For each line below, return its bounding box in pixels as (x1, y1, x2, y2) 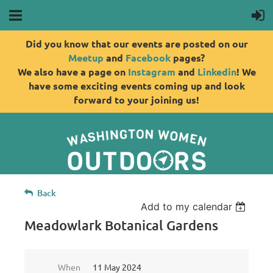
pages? (171, 51, 205, 64)
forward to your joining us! (74, 93, 199, 106)
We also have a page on (17, 65, 128, 78)
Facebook (126, 51, 171, 64)
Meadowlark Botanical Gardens (24, 216, 218, 233)
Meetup (68, 51, 104, 64)
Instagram (127, 65, 175, 78)
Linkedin (197, 65, 236, 78)
